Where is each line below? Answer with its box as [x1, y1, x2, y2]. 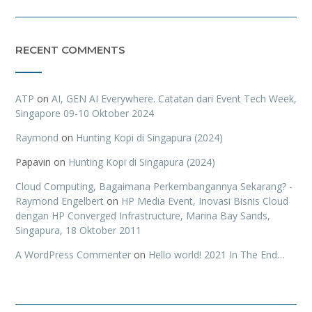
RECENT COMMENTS [15, 42, 125, 56]
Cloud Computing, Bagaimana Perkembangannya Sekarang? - [15, 179, 292, 193]
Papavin [15, 155, 51, 169]
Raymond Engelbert [15, 194, 104, 208]
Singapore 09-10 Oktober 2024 [15, 106, 154, 120]
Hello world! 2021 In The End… [148, 247, 285, 261]
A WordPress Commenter [15, 247, 131, 261]
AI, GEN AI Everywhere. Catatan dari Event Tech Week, [52, 91, 297, 105]
